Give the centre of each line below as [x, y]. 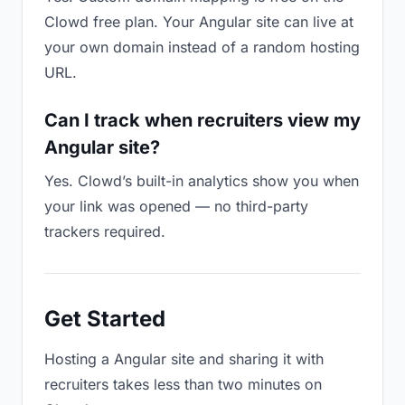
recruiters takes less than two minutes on [183, 384]
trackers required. [105, 231]
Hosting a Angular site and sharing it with [184, 359]
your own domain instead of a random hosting [202, 47]
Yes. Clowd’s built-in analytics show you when [202, 181]
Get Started [105, 319]
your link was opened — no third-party [176, 206]
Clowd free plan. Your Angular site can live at [199, 22]
